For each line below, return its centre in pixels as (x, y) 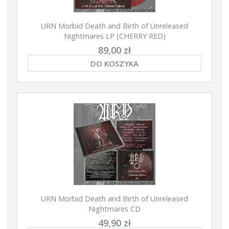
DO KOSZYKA (114, 63)
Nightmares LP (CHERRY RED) (114, 36)
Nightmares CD (114, 209)
